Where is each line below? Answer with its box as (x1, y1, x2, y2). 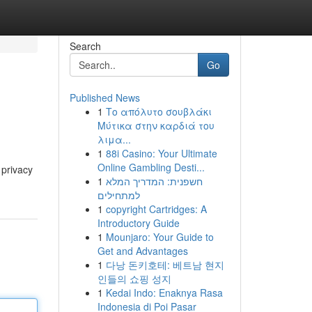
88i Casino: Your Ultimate (105, 146, 217, 160)
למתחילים (97, 188, 140, 202)
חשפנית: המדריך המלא (105, 174, 203, 188)
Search (69, 39, 101, 53)
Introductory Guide (97, 216, 180, 230)
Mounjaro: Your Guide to (105, 230, 214, 244)
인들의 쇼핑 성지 (97, 272, 171, 286)
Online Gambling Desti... (97, 160, 205, 174)
